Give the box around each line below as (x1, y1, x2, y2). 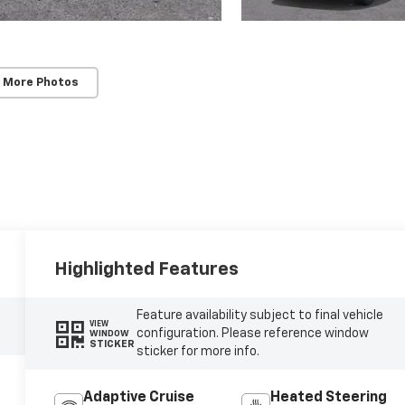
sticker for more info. (136, 345, 259, 359)
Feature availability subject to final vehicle (136, 309, 383, 323)
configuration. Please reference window (136, 327, 369, 341)
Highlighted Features (54, 260, 240, 279)
